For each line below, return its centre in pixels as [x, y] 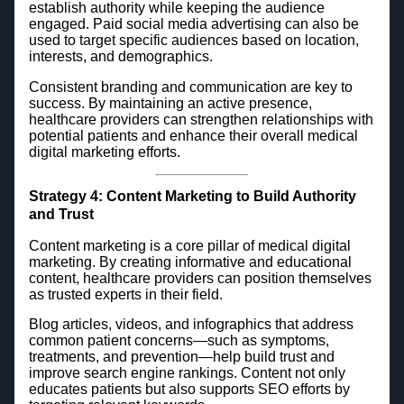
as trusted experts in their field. [125, 294]
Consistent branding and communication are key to [190, 87]
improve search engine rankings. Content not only [187, 373]
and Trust [61, 215]
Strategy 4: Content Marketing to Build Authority [192, 197]
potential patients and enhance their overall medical [193, 135]
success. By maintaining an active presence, [170, 103]
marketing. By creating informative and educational [190, 262]
